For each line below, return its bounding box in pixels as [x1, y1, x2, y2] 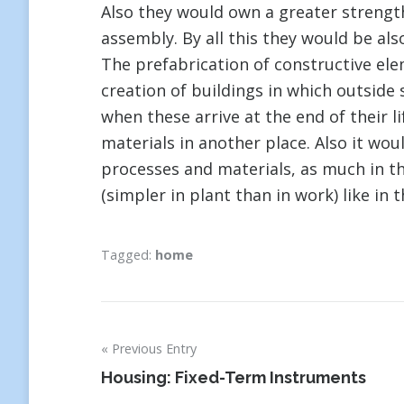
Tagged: [101, 246, 155, 263]
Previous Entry [112, 340, 197, 357]
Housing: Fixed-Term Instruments [101, 368, 366, 387]
